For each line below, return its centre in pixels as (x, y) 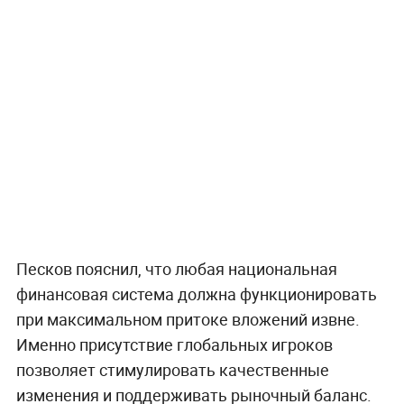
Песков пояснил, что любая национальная (176, 269)
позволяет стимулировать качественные (172, 370)
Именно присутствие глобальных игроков (174, 345)
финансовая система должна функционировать (196, 294)
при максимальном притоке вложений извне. (188, 320)
